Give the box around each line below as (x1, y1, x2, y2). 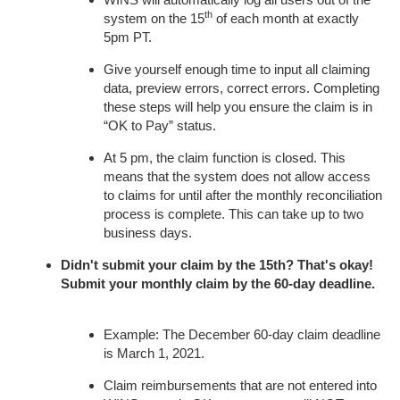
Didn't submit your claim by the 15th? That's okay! (61, 256, 373, 272)
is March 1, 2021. (104, 345, 204, 361)
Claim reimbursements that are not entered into (104, 377, 377, 393)
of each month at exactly (212, 10, 359, 26)
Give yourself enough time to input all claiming (104, 61, 370, 77)
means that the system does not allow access (104, 168, 371, 184)
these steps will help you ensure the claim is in (104, 98, 372, 114)
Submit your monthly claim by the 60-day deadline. (61, 275, 375, 291)
